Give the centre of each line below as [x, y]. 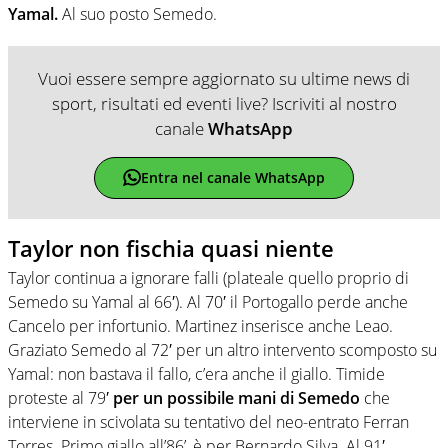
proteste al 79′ [58, 398]
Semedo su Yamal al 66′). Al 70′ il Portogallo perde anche [208, 302]
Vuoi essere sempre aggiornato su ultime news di [224, 78]
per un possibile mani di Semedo [234, 398]
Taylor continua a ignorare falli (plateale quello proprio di [208, 278]
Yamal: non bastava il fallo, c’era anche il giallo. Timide [196, 374]
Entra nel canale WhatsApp [232, 178]
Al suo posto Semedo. [137, 13]
